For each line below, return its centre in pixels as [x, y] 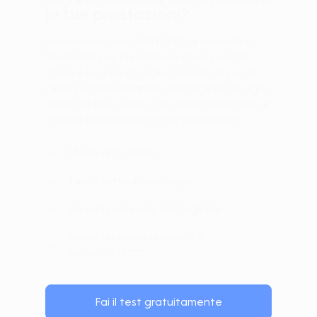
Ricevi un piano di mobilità [136, 237]
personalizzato [107, 252]
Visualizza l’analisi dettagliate [144, 209]
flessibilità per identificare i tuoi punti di [148, 57]
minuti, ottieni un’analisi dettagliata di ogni [156, 88]
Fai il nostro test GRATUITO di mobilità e [149, 41]
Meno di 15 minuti [112, 152]
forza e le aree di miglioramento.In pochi [151, 73]
